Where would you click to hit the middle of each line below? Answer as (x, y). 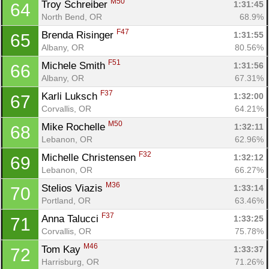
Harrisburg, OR (70, 261)
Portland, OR (66, 200)
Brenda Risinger (79, 35)
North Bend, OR (72, 17)
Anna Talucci (71, 219)
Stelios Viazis (74, 188)
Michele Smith (75, 65)
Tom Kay (62, 249)
